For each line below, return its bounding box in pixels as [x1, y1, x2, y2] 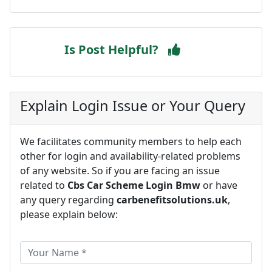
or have [200, 178, 237, 192]
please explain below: [20, 208, 118, 221]
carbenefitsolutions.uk [117, 193, 228, 206]
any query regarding [20, 193, 117, 206]
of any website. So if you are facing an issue [20, 164, 220, 177]
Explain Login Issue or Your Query [20, 96, 245, 115]
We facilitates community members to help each [20, 135, 242, 148]
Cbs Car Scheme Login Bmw [67, 178, 200, 192]
